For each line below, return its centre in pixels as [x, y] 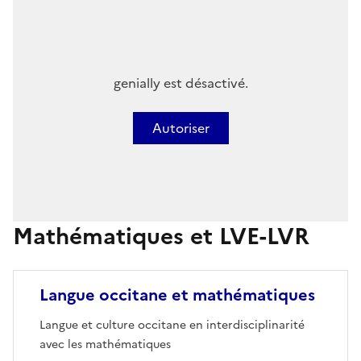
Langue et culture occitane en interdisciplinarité [172, 325]
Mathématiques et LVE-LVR [161, 236]
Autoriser [180, 128]
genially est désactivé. [180, 83]
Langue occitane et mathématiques [177, 295]
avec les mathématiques [105, 344]
